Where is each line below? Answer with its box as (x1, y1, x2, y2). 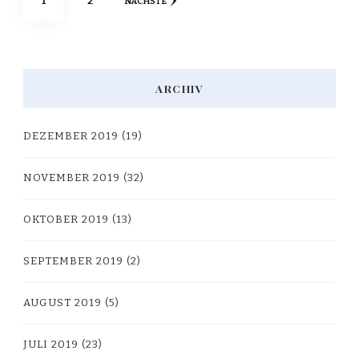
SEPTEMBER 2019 (23, 254, 123, 268)
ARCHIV (155, 81, 204, 95)
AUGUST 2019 (23, 296, 102, 309)
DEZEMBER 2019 (23, 129, 119, 143)
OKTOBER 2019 (23, 212, 109, 226)
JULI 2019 (23, 337, 79, 351)
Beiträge (22, 35, 118, 64)
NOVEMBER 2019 (23, 171, 120, 184)
